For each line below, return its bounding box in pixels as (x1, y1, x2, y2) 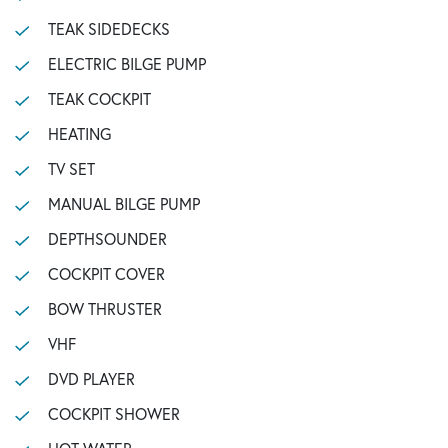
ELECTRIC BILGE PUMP (47, 53, 206, 74)
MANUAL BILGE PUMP (47, 193, 200, 214)
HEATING (47, 123, 111, 144)
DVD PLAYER (47, 368, 135, 389)
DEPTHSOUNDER (47, 228, 167, 249)
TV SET (47, 158, 95, 179)
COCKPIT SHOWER (47, 403, 180, 424)
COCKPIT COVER (47, 263, 165, 284)
